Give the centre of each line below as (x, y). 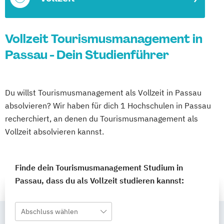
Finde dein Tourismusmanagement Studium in (99, 167)
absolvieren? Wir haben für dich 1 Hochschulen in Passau (108, 105)
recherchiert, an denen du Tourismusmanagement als (101, 118)
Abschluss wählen (49, 211)
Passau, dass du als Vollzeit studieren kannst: (99, 180)
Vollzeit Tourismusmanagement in (104, 39)
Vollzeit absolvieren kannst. (54, 131)
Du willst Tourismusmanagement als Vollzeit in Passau (103, 92)
